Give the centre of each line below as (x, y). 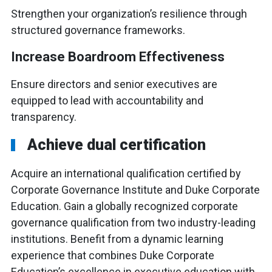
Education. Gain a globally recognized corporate (124, 206)
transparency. (44, 117)
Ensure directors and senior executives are (114, 84)
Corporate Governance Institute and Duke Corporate (135, 190)
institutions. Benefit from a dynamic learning (117, 239)
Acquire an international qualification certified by (126, 174)
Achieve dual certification (117, 145)
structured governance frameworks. (98, 30)
